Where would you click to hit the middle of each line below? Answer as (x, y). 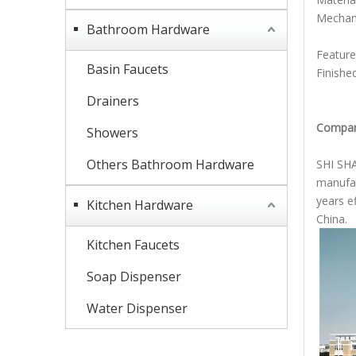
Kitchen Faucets (133, 245)
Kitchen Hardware (140, 205)
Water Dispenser (137, 308)
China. (332, 219)
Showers (112, 133)
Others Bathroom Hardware (170, 164)
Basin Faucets (128, 69)
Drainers (113, 101)
